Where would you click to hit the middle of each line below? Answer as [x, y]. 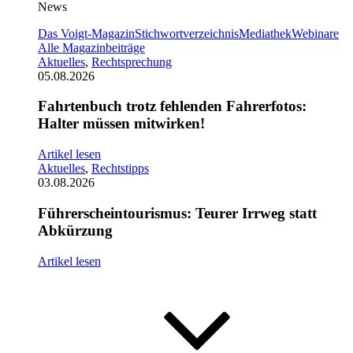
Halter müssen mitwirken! [121, 124]
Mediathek [265, 33]
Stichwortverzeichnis [187, 33]
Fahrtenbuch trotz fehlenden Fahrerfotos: [172, 106]
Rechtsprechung [132, 61]
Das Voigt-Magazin [86, 33]
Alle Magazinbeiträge [91, 47]
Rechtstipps [120, 169]
